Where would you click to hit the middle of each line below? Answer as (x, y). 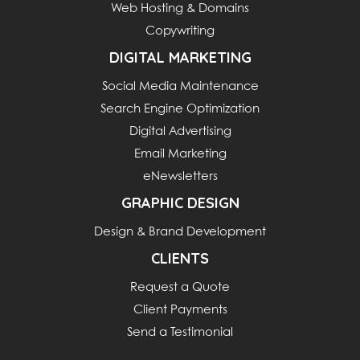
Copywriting (180, 31)
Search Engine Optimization (180, 109)
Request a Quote (180, 287)
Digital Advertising (180, 131)
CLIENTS (180, 258)
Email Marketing (180, 154)
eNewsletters (180, 176)
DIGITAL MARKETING (180, 57)
